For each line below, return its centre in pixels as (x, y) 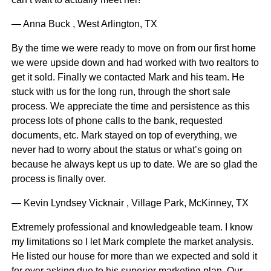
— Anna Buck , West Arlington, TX (84, 24)
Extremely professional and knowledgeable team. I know (132, 227)
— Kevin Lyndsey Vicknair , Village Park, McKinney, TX (130, 203)
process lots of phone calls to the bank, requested (117, 121)
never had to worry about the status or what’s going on (126, 150)
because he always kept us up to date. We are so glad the (134, 165)
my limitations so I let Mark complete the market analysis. (132, 242)
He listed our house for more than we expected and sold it (134, 256)
